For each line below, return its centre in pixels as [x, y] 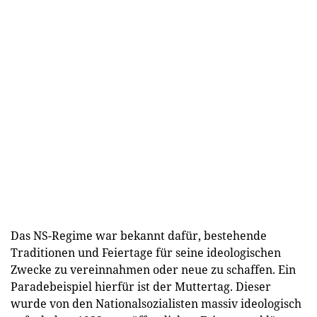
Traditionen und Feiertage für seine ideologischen [146, 252]
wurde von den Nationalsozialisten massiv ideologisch [156, 303]
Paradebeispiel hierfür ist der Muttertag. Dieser [141, 286]
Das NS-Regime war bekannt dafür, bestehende [139, 235]
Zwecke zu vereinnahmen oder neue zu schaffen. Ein [153, 269]
